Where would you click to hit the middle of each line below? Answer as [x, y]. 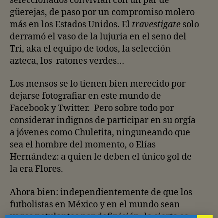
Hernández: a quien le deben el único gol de [101, 157]
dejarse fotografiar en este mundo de [85, 96]
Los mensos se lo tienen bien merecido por [98, 84]
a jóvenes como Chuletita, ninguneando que [100, 133]
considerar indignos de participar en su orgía [103, 120]
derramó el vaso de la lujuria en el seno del [98, 36]
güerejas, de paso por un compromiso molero [102, 12]
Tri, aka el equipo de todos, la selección [90, 49]
